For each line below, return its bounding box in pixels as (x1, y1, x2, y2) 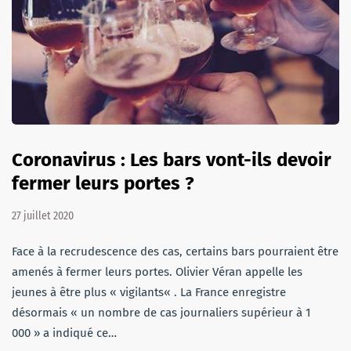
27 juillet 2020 (12, 208, 74, 223)
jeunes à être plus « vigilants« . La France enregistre (12, 284, 286, 299)
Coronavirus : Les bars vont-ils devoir (12, 148, 331, 171)
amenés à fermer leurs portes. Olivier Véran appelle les (12, 264, 302, 279)
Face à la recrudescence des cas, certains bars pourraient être (12, 244, 338, 259)
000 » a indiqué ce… (12, 325, 117, 340)
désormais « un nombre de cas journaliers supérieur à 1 (12, 305, 311, 320)
